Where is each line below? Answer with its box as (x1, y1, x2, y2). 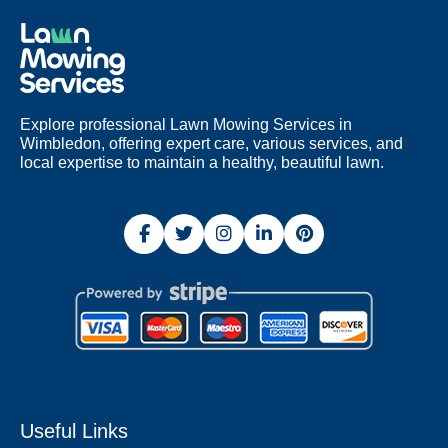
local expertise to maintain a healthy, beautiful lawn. (20, 154, 384, 172)
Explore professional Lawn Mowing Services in (20, 116, 352, 134)
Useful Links (20, 420, 128, 443)
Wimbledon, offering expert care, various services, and (20, 135, 403, 153)
